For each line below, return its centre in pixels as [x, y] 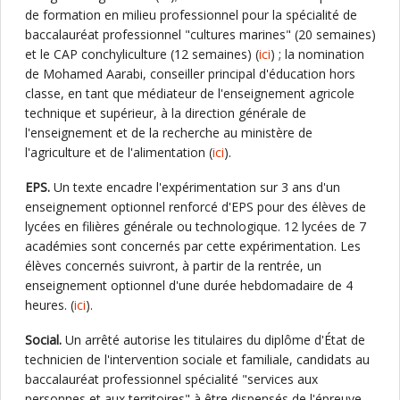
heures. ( [50, 305]
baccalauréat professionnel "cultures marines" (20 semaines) [200, 34]
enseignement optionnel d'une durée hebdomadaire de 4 [189, 285]
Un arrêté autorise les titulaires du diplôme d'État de [213, 340]
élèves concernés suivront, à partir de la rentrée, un [173, 266]
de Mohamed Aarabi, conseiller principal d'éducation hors [190, 74]
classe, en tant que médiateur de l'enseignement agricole [190, 93]
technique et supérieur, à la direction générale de [166, 113]
